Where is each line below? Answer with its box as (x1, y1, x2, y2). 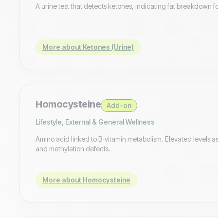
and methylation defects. (36, 144, 110, 153)
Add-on (107, 101, 131, 109)
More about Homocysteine (42, 175, 130, 184)
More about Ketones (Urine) (42, 42, 134, 51)
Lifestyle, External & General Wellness (36, 117, 155, 126)
